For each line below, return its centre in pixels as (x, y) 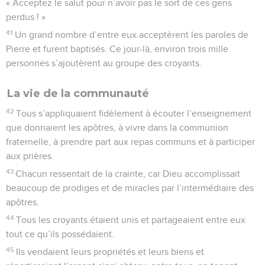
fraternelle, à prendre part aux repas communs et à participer (130, 142)
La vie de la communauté (78, 93)
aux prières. (30, 156)
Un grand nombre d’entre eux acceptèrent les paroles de (132, 35)
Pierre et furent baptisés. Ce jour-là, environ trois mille (117, 49)
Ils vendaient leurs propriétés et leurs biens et (110, 252)
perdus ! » (26, 17)
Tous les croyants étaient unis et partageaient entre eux (131, 220)
